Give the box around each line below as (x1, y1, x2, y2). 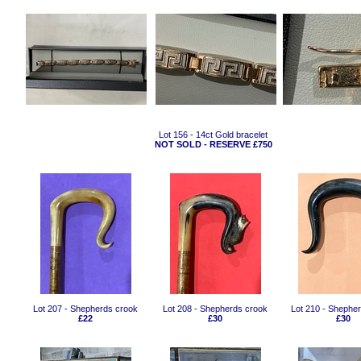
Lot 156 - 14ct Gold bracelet (159, 130, 268, 139)
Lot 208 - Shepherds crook (163, 304, 268, 313)
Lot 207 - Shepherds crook (33, 304, 139, 313)
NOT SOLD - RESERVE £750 (155, 139, 272, 149)
